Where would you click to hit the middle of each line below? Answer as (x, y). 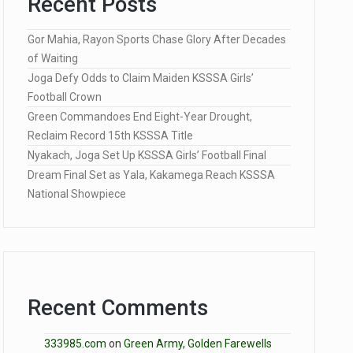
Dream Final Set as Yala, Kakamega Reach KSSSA (151, 175)
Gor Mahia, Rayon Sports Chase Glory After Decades (157, 40)
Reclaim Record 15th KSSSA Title (110, 136)
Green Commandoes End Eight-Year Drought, (140, 117)
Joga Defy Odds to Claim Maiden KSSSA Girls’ (141, 78)
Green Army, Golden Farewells (198, 343)
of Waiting (53, 59)
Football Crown (65, 97)
